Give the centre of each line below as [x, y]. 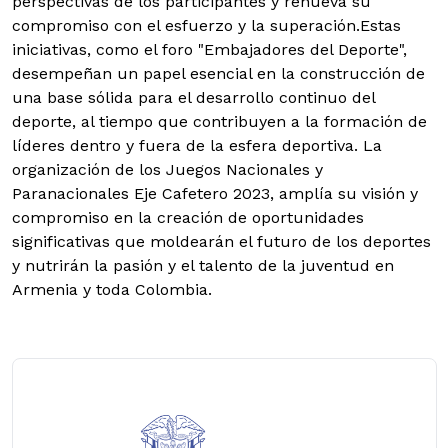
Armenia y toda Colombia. [112, 289]
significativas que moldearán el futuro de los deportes [221, 241]
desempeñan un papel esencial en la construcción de [218, 73]
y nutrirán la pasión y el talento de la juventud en [203, 265]
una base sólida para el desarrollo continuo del [193, 97]
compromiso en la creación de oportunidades [188, 217]
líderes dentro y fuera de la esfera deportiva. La [197, 145]
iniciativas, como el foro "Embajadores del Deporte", [209, 49]
